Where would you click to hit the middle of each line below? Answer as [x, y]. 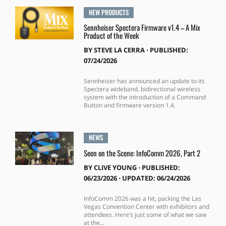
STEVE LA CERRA [119, 50]
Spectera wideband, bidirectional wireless [142, 89]
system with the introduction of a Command [145, 97]
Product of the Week [111, 36]
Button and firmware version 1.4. [129, 105]
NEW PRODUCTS [108, 12]
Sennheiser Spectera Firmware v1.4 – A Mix [142, 27]
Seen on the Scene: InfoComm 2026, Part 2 [142, 153]
